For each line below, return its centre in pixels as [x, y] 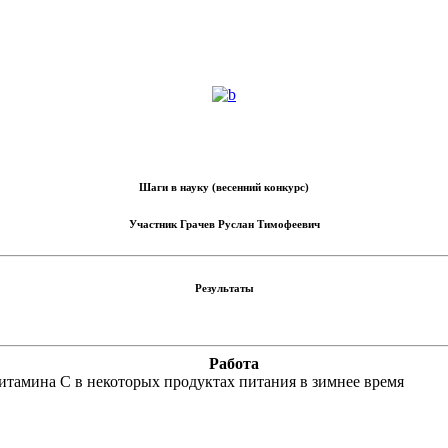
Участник [154, 224]
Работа [234, 364]
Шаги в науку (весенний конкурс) [224, 187]
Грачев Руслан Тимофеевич [249, 224]
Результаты [224, 288]
